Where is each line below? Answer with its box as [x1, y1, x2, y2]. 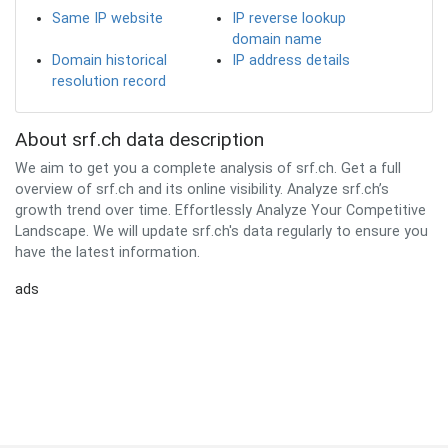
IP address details [232, 52, 350, 69]
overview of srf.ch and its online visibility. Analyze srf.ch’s [15, 181, 389, 198]
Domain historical [52, 52, 167, 69]
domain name [232, 31, 322, 48]
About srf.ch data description [15, 128, 264, 151]
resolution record [52, 73, 166, 90]
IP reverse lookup [232, 10, 346, 27]
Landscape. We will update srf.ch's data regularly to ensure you [15, 223, 428, 240]
